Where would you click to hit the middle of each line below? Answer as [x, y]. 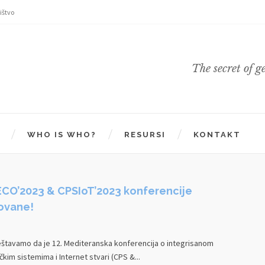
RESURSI [145, 135]
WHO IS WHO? [62, 135]
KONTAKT [217, 135]
